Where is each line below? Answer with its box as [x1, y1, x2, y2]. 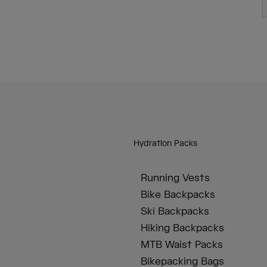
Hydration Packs [133, 138, 197, 150]
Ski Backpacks [141, 205, 209, 219]
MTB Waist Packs [141, 238, 223, 252]
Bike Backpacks [141, 188, 215, 202]
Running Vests [141, 172, 210, 185]
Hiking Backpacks [141, 222, 224, 235]
